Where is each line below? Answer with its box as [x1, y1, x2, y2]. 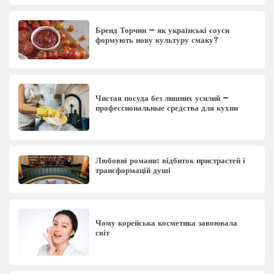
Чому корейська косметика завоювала [95, 217, 238, 230]
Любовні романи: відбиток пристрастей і [95, 154, 246, 167]
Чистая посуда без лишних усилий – [95, 92, 229, 105]
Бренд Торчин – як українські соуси [95, 24, 230, 37]
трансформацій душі [95, 164, 171, 177]
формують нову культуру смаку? [95, 34, 219, 47]
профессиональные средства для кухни [95, 102, 239, 114]
